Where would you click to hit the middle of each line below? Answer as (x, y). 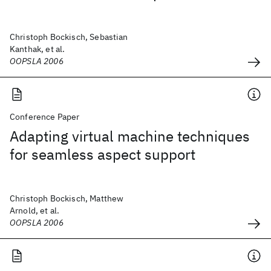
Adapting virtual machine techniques (130, 136)
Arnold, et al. (35, 211)
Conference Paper (45, 117)
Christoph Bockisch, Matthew (67, 198)
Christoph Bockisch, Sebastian (69, 37)
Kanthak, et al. (38, 49)
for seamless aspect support (103, 154)
